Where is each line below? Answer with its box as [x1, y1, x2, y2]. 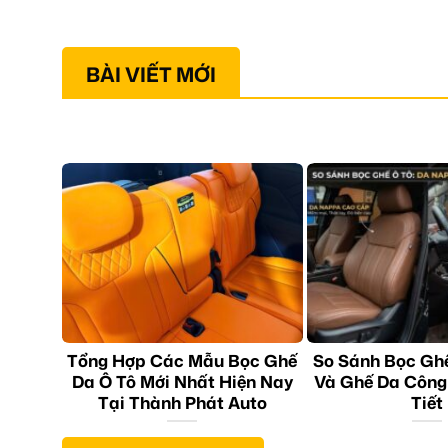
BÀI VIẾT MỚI [86, 60, 216, 89]
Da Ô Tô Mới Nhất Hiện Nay [71, 369, 293, 393]
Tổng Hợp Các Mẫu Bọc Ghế [67, 348, 298, 372]
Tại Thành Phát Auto [97, 390, 267, 414]
